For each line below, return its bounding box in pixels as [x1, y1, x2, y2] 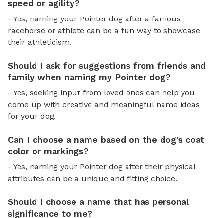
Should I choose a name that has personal [8, 196, 189, 207]
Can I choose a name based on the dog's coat [8, 134, 204, 145]
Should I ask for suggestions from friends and [8, 60, 206, 71]
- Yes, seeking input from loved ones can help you [8, 88, 195, 97]
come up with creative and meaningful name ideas [8, 99, 200, 109]
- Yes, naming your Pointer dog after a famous [8, 14, 181, 23]
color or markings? [8, 145, 89, 156]
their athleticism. [8, 37, 72, 47]
